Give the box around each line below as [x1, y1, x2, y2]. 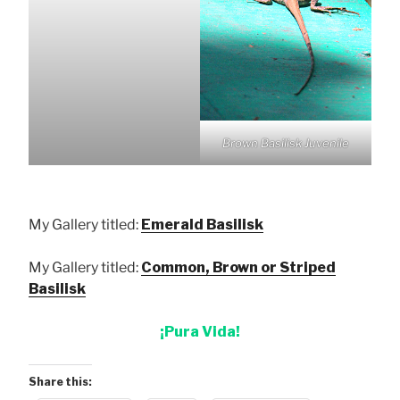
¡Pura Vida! [160, 322, 240, 340]
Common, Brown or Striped [141, 258, 336, 276]
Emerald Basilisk [141, 215, 263, 233]
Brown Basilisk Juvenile [222, 135, 349, 150]
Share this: [29, 374, 92, 388]
